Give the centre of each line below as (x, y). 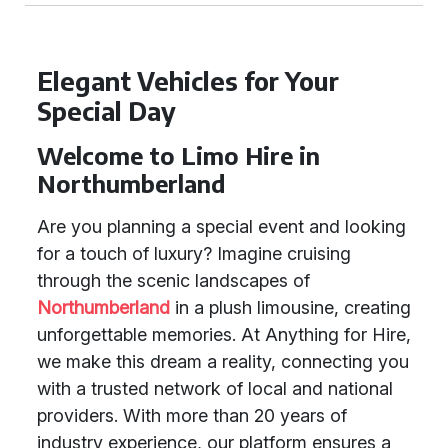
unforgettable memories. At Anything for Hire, (224, 334)
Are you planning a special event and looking (221, 226)
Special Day (106, 111)
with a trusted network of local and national (215, 388)
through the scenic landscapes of (173, 280)
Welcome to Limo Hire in (178, 155)
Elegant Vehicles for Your (188, 81)
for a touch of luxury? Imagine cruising (194, 253)
